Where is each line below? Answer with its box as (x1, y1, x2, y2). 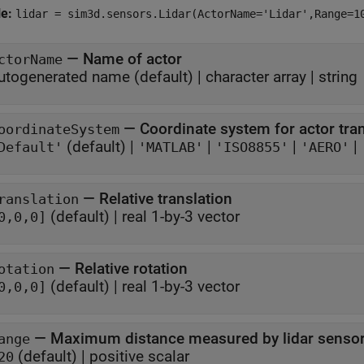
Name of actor (83, 50, 182, 68)
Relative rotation (75, 259, 188, 278)
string (318, 67, 357, 86)
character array (206, 67, 306, 86)
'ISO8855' (215, 140, 288, 155)
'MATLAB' (138, 140, 203, 155)
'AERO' (301, 140, 349, 155)
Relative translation (99, 189, 232, 208)
